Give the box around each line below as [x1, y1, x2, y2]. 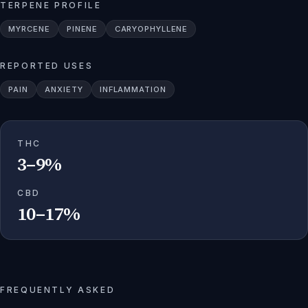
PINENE [66, 24, 98, 34]
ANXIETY [45, 85, 83, 94]
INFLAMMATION [99, 85, 166, 94]
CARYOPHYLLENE [114, 24, 188, 34]
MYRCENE [8, 24, 50, 34]
